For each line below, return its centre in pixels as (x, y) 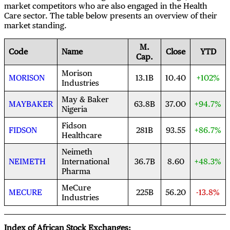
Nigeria (74, 109)
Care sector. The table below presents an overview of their (111, 15)
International (85, 161)
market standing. (35, 25)
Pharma (76, 171)
